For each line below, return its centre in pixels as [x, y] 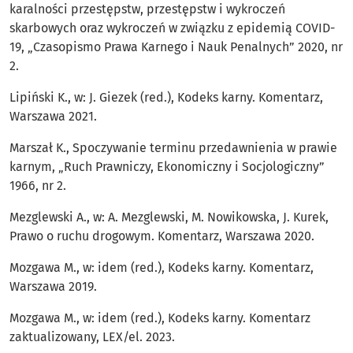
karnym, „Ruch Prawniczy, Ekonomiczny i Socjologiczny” [167, 167]
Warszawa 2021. [53, 117]
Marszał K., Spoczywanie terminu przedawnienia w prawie [173, 148]
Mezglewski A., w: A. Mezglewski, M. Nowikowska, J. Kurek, [169, 217]
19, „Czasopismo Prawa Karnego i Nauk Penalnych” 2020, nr [176, 47]
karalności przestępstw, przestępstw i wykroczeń [147, 9]
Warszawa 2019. [53, 287]
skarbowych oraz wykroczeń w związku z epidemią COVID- [172, 28]
